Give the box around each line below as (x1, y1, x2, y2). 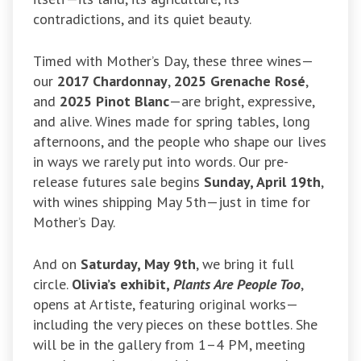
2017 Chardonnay (57, 72, 168, 91)
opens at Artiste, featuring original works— (33, 295, 298, 314)
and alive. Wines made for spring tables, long (33, 112, 310, 131)
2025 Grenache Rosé (174, 72, 305, 91)
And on (33, 255, 81, 274)
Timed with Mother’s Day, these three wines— (33, 52, 313, 71)
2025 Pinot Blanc (60, 92, 169, 111)
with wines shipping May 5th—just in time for (33, 193, 310, 212)
